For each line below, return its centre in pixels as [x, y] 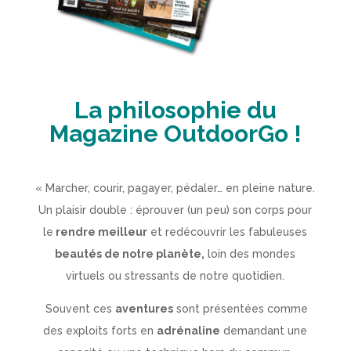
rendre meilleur [101, 232]
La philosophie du [175, 110]
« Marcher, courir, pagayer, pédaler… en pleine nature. [175, 188]
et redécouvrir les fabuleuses [228, 232]
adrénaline [189, 330]
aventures [145, 308]
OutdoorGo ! [232, 133]
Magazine [106, 133]
